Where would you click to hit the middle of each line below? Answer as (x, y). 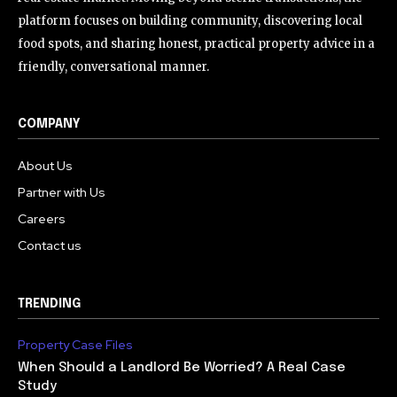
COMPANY (49, 124)
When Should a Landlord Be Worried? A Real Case (182, 367)
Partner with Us (62, 192)
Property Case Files (75, 344)
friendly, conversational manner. (113, 66)
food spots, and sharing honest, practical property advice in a (196, 43)
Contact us (50, 245)
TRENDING (49, 304)
